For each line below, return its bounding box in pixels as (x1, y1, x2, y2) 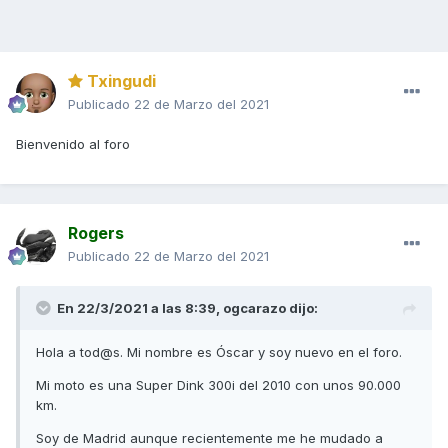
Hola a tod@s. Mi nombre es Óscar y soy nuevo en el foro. (36, 344, 402, 361)
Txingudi (83, 71, 156, 92)
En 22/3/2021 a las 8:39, (57, 300, 223, 317)
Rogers (68, 223, 124, 244)
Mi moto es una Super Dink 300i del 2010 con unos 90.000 (36, 377, 401, 394)
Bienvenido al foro (16, 136, 134, 153)
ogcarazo (223, 300, 286, 317)
